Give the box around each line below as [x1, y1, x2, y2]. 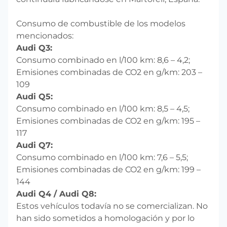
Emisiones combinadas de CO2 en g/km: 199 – [16, 164, 201, 174]
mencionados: [16, 30, 73, 41]
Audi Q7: [16, 140, 53, 150]
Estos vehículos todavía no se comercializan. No [16, 201, 208, 211]
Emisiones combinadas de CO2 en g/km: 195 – [16, 116, 200, 126]
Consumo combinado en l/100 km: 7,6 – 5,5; [16, 152, 188, 162]
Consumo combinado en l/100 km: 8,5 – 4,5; [16, 103, 190, 113]
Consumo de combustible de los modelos [16, 18, 185, 28]
